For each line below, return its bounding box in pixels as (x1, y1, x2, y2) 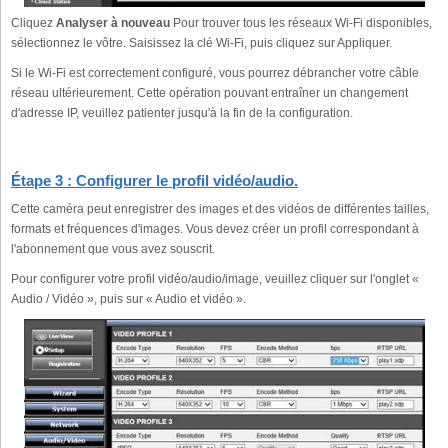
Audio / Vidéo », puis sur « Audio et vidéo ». (11, 291, 246, 306)
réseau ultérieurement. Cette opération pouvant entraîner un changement (11, 85, 408, 100)
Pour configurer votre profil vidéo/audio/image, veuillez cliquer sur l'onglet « (11, 271, 419, 286)
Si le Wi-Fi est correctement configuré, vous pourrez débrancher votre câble (11, 65, 419, 80)
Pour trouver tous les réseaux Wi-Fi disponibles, (170, 15, 432, 30)
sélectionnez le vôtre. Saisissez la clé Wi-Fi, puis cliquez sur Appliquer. (11, 35, 392, 50)
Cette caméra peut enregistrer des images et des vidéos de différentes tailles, (11, 201, 429, 216)
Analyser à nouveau (56, 15, 170, 30)
